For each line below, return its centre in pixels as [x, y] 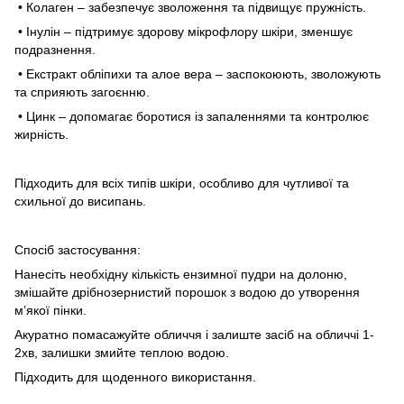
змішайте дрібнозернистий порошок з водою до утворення [187, 292]
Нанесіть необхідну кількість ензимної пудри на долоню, [181, 274]
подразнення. [55, 49]
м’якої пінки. [50, 310]
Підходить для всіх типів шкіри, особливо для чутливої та [182, 183]
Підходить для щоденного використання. [135, 376]
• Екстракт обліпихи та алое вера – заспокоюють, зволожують [197, 73]
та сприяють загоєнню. [82, 92]
